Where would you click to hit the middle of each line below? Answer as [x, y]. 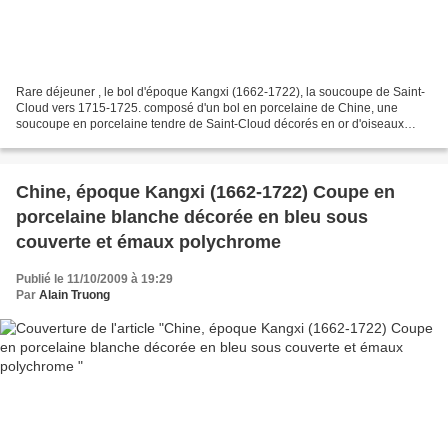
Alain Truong [74, 294]
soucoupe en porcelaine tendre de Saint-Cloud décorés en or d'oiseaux [210, 123]
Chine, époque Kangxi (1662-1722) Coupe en [205, 191]
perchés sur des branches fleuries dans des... [139, 139]
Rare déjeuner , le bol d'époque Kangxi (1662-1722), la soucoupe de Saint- [220, 91]
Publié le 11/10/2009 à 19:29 [94, 278]
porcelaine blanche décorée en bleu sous [192, 216]
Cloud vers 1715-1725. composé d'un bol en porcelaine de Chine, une [207, 107]
